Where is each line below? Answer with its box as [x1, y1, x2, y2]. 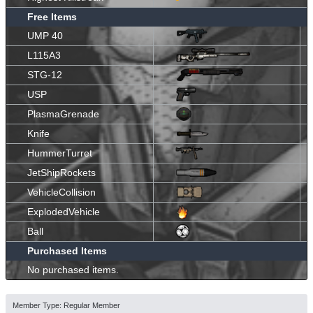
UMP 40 [27, 29, 63, 41]
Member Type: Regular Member [13, 300, 120, 310]
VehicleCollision [27, 186, 96, 198]
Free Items [27, 10, 77, 22]
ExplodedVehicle [27, 205, 100, 217]
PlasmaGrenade [27, 108, 99, 119]
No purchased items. [27, 263, 119, 275]
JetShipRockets [27, 166, 96, 178]
